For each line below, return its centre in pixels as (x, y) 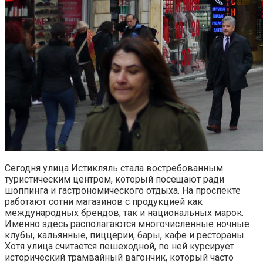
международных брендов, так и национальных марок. (124, 213)
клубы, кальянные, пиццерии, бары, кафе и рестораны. (125, 235)
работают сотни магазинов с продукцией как (104, 202)
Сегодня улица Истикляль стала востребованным (114, 168)
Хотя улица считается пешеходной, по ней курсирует (119, 247)
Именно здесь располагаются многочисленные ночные (127, 224)
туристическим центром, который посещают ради (114, 180)
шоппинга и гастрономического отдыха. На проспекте (123, 191)
